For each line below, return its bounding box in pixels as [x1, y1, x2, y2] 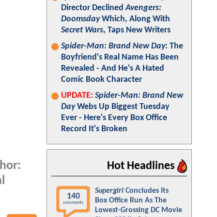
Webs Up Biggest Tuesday [75, 102, 170, 111]
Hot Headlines [107, 160, 177, 172]
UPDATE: [61, 91, 93, 100]
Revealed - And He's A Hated [61, 64, 164, 73]
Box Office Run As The [95, 197, 167, 204]
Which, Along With [100, 15, 170, 24]
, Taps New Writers [103, 26, 170, 35]
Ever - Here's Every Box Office [61, 113, 167, 123]
